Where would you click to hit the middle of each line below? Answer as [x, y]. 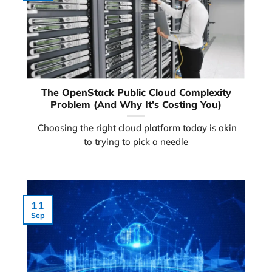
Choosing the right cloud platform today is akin [136, 128]
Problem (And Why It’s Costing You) [136, 105]
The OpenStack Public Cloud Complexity [136, 93]
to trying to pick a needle [136, 142]
